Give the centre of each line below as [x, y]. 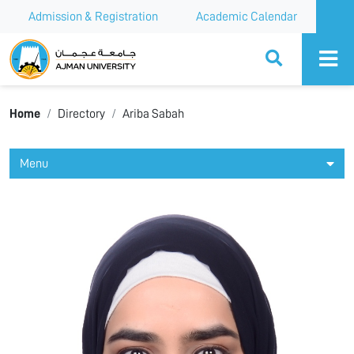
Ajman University [66, 47]
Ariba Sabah [153, 114]
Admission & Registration [93, 17]
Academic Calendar [247, 17]
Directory [81, 114]
